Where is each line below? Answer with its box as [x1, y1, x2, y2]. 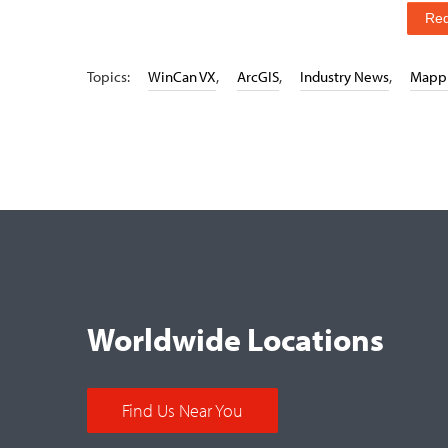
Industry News [300, 67, 389, 86]
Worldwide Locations [87, 319, 384, 359]
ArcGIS [237, 67, 279, 86]
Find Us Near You [122, 399, 243, 422]
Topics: [87, 67, 133, 86]
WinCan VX [148, 67, 216, 86]
